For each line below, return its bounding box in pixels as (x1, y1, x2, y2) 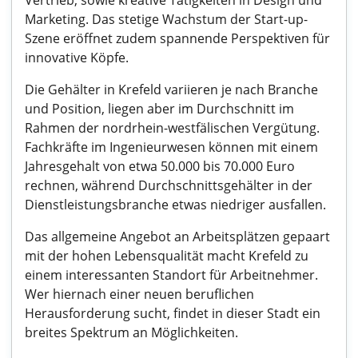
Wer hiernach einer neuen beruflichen (25, 285, 254, 303)
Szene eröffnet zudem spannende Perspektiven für (25, 30, 330, 47)
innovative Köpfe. (25, 49, 129, 66)
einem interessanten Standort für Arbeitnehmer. (25, 266, 318, 284)
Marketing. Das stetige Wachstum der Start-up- (25, 10, 308, 28)
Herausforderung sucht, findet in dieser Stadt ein (25, 304, 320, 322)
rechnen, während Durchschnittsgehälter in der (25, 177, 312, 194)
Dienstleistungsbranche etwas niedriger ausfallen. (25, 196, 326, 213)
